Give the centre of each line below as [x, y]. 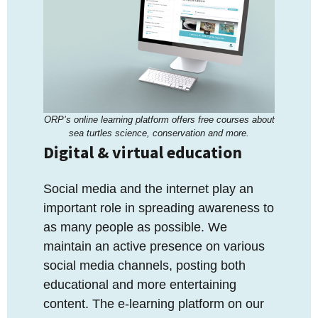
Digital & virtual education [143, 153]
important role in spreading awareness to [159, 208]
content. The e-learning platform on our [154, 304]
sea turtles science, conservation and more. [159, 133]
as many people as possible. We [135, 227]
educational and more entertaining [140, 285]
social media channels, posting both [144, 266]
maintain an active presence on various [154, 247]
